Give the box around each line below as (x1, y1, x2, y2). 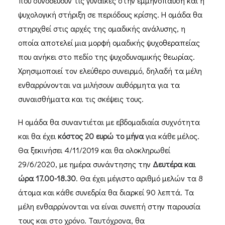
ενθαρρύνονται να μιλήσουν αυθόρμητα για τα (18, 79, 180, 90)
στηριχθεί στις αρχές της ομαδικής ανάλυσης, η (18, 23, 185, 34)
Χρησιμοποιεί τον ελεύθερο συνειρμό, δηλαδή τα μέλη (18, 65, 202, 76)
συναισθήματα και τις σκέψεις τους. (18, 93, 144, 104)
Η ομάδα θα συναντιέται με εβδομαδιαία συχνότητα (18, 117, 200, 127)
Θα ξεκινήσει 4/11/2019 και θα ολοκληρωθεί (18, 145, 170, 155)
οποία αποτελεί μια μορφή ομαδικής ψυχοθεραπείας (18, 37, 200, 48)
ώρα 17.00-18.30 (18, 173, 76, 183)
